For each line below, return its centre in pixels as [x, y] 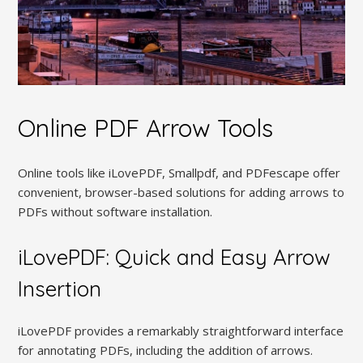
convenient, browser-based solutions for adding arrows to [181, 192]
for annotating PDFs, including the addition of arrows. [166, 350]
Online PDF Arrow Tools [146, 128]
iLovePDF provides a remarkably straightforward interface [181, 331]
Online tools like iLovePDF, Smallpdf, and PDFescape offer [179, 172]
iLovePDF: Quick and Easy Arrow [175, 257]
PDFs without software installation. [115, 211]
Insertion [60, 288]
